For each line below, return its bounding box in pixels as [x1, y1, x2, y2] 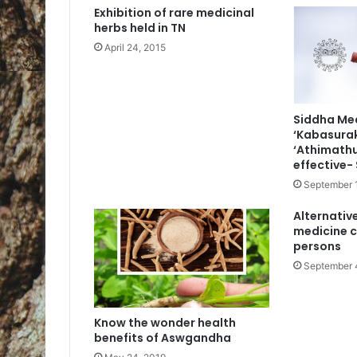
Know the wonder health [94, 315, 236, 331]
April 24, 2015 [104, 41, 166, 54]
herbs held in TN [94, 20, 186, 37]
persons [292, 238, 341, 255]
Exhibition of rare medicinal [94, 5, 254, 22]
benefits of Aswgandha [94, 330, 231, 347]
